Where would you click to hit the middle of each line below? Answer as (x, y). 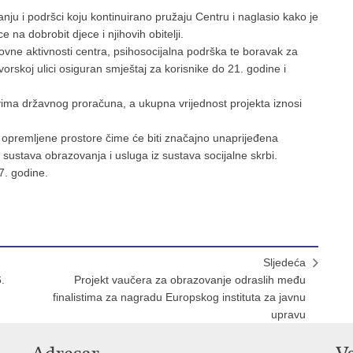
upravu (288, 314)
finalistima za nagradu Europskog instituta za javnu (179, 297)
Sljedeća (284, 262)
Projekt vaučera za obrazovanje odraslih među (190, 280)
